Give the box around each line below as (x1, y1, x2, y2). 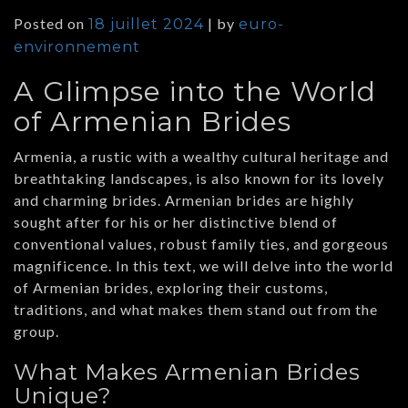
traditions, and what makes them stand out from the (14, 300, 378, 318)
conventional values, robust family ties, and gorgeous (14, 234, 389, 252)
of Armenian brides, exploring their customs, (14, 278, 328, 296)
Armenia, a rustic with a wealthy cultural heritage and (14, 147, 389, 165)
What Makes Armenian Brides (14, 358, 361, 385)
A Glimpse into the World (14, 74, 376, 108)
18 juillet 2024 (88, 15, 204, 33)
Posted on (14, 14, 88, 32)
